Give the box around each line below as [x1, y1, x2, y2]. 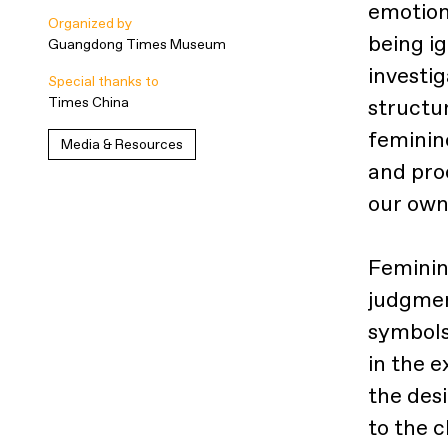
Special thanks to [48, 73, 159, 90]
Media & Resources [61, 136, 183, 153]
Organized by [48, 15, 132, 32]
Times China [48, 94, 129, 111]
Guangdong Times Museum [48, 36, 226, 53]
